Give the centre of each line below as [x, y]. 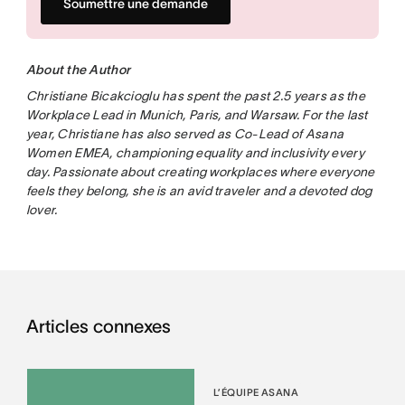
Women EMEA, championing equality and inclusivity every [195, 152]
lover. [42, 209]
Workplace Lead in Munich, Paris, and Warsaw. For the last [197, 114]
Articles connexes [98, 326]
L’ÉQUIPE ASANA [256, 392]
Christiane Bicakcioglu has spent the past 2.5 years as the [195, 95]
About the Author [78, 69]
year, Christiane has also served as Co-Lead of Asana [185, 133]
